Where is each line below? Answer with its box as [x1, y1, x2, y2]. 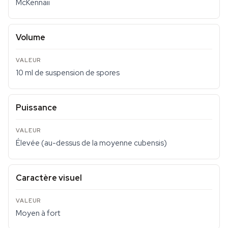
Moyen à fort [16, 208, 60, 218]
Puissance [16, 102, 57, 113]
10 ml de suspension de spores [16, 68, 120, 78]
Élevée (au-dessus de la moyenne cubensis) [16, 138, 167, 148]
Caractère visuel [16, 173, 82, 183]
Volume [16, 32, 45, 43]
